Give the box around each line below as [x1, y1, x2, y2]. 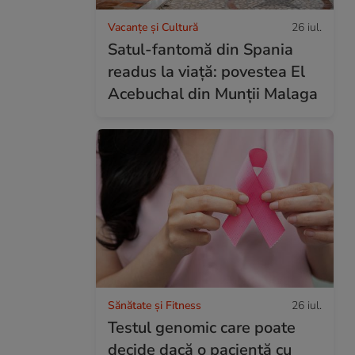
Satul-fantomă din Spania [108, 38, 293, 60]
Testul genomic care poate [108, 316, 296, 338]
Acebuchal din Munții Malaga [108, 82, 318, 105]
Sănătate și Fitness [108, 297, 201, 313]
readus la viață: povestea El [108, 60, 305, 82]
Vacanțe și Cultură [108, 19, 198, 35]
